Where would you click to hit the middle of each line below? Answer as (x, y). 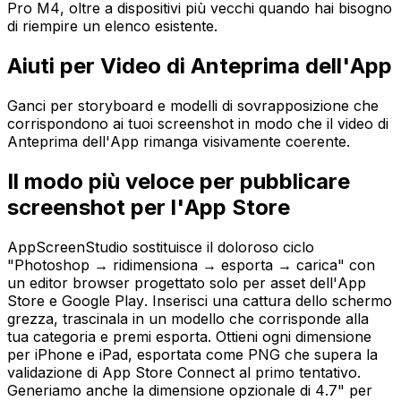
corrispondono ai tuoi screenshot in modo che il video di (198, 124)
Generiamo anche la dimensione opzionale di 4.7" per (190, 390)
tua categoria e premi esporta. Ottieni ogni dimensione (189, 336)
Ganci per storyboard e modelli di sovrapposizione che (193, 106)
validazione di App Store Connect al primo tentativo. (184, 372)
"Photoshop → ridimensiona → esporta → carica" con (191, 264)
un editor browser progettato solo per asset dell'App (187, 282)
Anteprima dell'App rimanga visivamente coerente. (179, 142)
